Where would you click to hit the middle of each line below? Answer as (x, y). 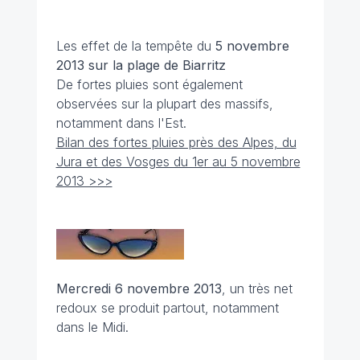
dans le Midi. (92, 327)
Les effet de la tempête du (135, 46)
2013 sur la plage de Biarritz (141, 65)
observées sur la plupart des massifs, (164, 104)
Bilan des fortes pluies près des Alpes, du (176, 142)
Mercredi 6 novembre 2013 (139, 288)
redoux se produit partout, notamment (167, 308)
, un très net (257, 288)
